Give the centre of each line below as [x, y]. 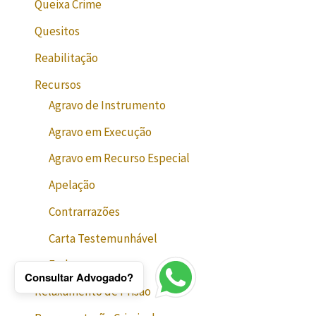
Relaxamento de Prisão [93, 292]
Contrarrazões [85, 211]
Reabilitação [67, 57]
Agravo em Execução [101, 132]
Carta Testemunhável [103, 238]
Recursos [58, 84]
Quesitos [57, 31]
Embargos [74, 265]
